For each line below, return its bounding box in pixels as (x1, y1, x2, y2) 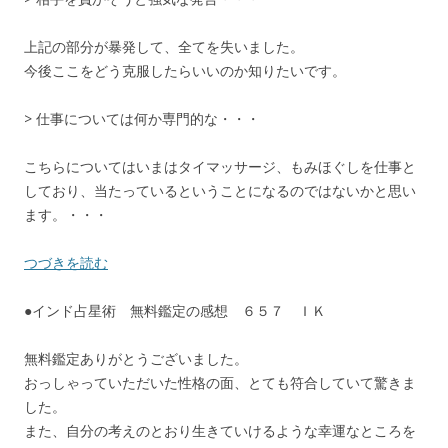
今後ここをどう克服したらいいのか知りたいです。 (24, 61, 346, 81)
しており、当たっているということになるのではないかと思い (24, 181, 416, 201)
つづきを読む (24, 253, 108, 273)
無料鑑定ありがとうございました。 (24, 349, 248, 369)
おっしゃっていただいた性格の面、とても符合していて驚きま (24, 373, 416, 393)
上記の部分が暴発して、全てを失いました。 (24, 37, 304, 57)
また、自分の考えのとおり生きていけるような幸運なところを (24, 421, 416, 441)
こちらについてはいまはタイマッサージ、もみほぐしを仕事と (24, 157, 416, 177)
